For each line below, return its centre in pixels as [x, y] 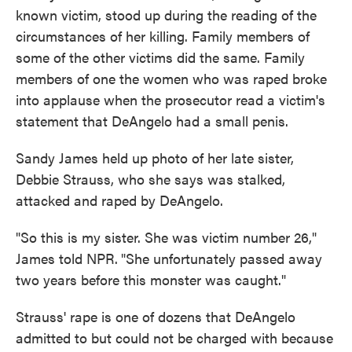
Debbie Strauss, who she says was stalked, [150, 179]
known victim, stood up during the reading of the [166, 15]
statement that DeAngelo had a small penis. [152, 121]
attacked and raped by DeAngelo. [119, 200]
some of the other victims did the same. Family [160, 57]
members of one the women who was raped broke [171, 78]
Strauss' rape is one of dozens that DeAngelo [156, 316]
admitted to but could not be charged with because [174, 337]
